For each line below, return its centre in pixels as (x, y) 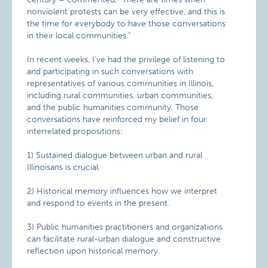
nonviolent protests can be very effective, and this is (126, 12)
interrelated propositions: (75, 131)
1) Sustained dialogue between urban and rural (115, 155)
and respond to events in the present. (98, 203)
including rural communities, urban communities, (120, 95)
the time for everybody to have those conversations (127, 24)
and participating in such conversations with (110, 71)
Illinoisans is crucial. (64, 167)
